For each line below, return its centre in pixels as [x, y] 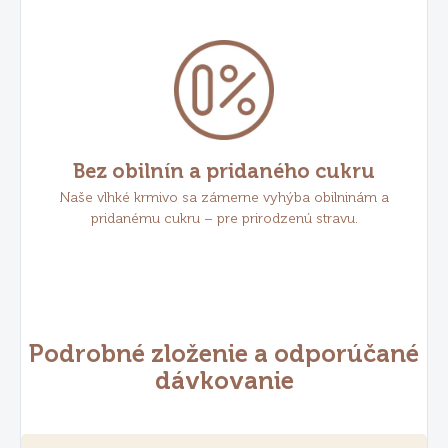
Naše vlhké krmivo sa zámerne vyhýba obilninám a [224, 198]
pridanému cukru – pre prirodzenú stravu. [224, 219]
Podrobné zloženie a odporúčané [224, 354]
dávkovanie [224, 381]
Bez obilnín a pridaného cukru [224, 171]
